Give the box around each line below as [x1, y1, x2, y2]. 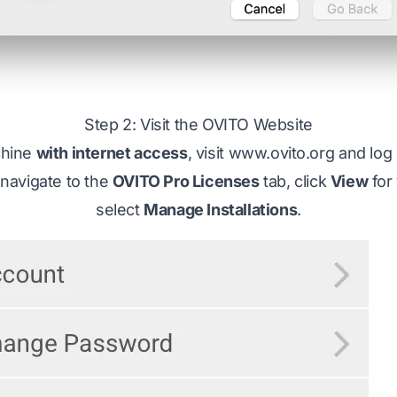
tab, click [259, 172, 331, 191]
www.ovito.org [228, 144, 335, 162]
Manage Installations [144, 200, 298, 219]
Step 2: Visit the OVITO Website [84, 115, 313, 134]
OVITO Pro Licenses [112, 172, 260, 191]
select [96, 200, 144, 219]
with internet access [35, 144, 188, 162]
